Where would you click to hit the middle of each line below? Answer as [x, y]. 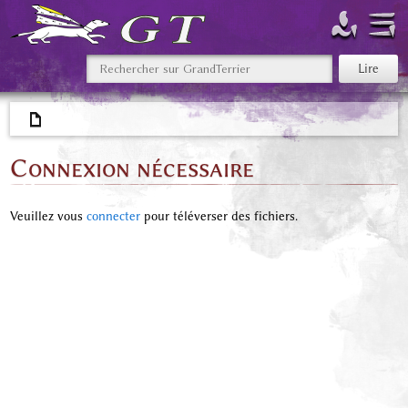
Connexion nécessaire [132, 168]
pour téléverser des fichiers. [219, 216]
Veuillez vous [48, 216]
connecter [113, 216]
